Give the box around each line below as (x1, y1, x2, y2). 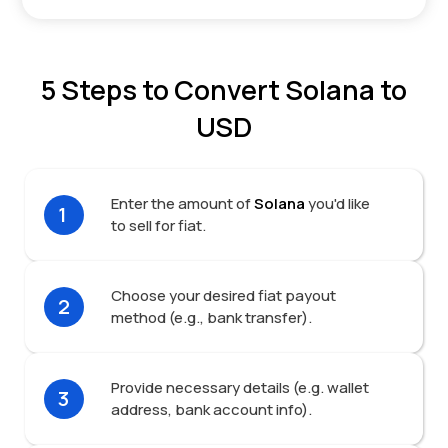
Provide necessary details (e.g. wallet (110, 376, 369, 398)
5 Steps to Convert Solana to (41, 70, 407, 108)
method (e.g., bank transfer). (110, 306, 312, 328)
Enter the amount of (110, 192, 251, 214)
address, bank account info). (110, 398, 312, 420)
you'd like (307, 192, 370, 214)
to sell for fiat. (110, 214, 206, 236)
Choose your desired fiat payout (110, 284, 336, 306)
